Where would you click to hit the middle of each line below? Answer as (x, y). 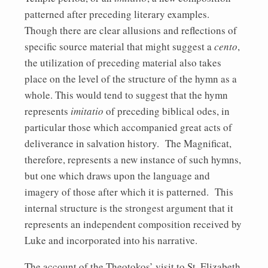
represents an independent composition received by (133, 224)
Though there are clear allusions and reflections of (131, 30)
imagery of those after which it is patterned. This (129, 191)
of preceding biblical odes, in (167, 111)
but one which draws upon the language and (117, 175)
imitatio (87, 111)
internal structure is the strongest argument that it (129, 208)
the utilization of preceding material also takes (123, 62)
